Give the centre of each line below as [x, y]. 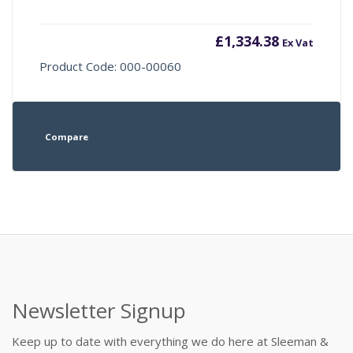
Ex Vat [297, 42]
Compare [66, 137]
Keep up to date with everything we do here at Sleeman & [170, 341]
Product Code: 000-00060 [111, 66]
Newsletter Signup [99, 310]
